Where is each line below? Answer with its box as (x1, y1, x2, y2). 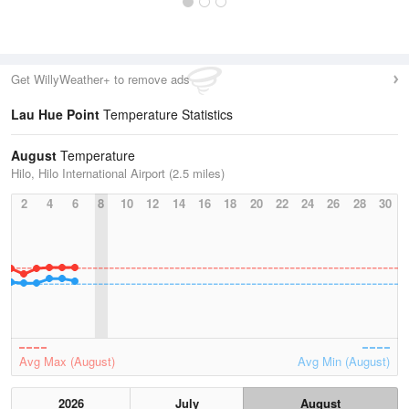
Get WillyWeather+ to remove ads (11, 70, 190, 88)
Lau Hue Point (11, 105, 100, 123)
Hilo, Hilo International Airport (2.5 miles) (11, 164, 225, 182)
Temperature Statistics (100, 105, 233, 123)
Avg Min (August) (298, 352, 390, 370)
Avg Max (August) (19, 352, 115, 370)
